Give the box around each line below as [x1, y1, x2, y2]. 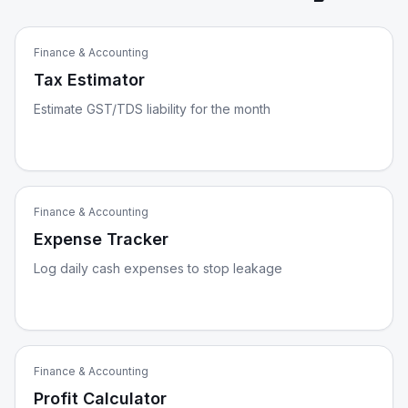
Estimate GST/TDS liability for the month [34, 101, 270, 117]
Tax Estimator [34, 70, 145, 89]
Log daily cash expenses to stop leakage [34, 260, 282, 276]
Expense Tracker [34, 229, 168, 249]
